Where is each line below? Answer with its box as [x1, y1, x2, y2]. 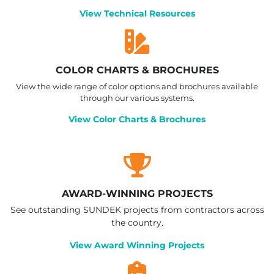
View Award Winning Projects [70, 239, 204, 251]
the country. [111, 217, 163, 229]
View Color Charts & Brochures [68, 113, 206, 125]
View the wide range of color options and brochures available [16, 81, 258, 91]
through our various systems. [80, 92, 194, 103]
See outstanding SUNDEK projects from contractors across [10, 204, 264, 216]
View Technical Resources [79, 7, 195, 19]
